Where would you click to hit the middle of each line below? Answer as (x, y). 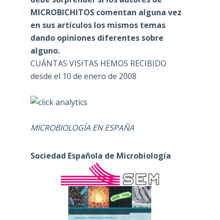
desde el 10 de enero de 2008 (83, 76)
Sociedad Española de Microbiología (100, 156)
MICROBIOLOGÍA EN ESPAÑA (82, 128)
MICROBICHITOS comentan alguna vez (106, 12)
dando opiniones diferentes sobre (97, 38)
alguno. (45, 50)
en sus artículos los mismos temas (98, 25)
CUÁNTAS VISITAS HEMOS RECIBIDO (98, 63)
